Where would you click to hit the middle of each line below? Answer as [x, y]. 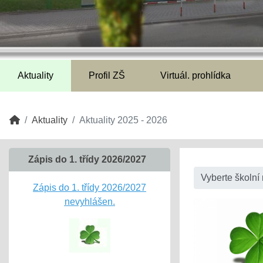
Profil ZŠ [107, 75]
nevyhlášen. [90, 202]
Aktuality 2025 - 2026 [123, 120]
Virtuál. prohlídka [195, 75]
